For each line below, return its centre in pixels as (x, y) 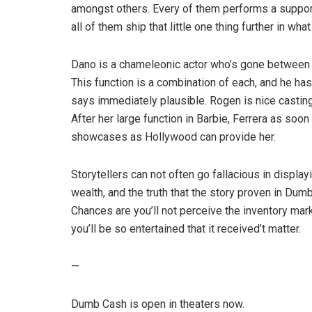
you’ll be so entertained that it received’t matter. (186, 229)
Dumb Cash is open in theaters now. (158, 304)
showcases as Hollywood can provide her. (173, 137)
